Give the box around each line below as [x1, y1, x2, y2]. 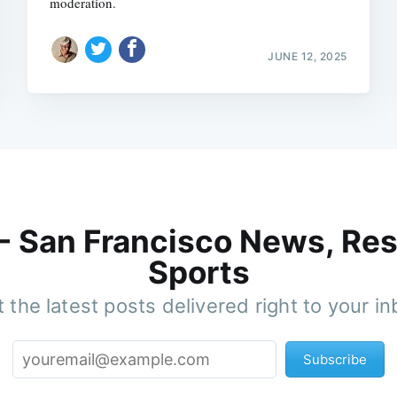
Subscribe [303, 351, 367, 369]
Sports [147, 253, 250, 292]
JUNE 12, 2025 [268, 49, 347, 63]
